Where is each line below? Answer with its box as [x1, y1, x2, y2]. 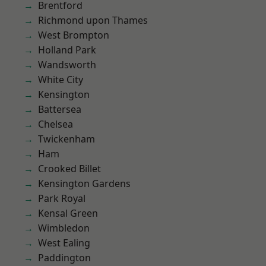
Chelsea [38, 118, 73, 131]
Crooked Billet [38, 162, 101, 175]
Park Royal [38, 192, 85, 205]
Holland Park [38, 43, 96, 56]
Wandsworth [38, 58, 96, 71]
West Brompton [38, 28, 109, 42]
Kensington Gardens [38, 177, 131, 190]
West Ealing [38, 236, 90, 249]
